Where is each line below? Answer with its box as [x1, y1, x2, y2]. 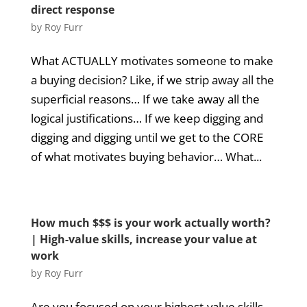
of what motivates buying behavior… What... [30, 149, 262, 164]
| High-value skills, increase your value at [30, 232, 257, 247]
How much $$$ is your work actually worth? [30, 215, 271, 230]
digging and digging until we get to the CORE [30, 130, 263, 145]
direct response [30, 2, 114, 17]
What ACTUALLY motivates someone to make [30, 53, 273, 69]
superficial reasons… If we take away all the [30, 91, 260, 107]
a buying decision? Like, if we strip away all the [30, 72, 274, 88]
